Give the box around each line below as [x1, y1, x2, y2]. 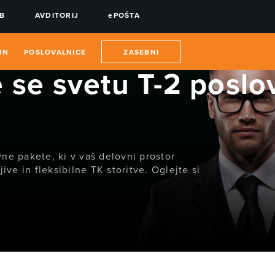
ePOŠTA [108, 11, 140, 20]
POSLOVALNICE [24, 48, 86, 56]
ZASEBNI [123, 48, 159, 56]
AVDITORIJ [34, 11, 79, 20]
